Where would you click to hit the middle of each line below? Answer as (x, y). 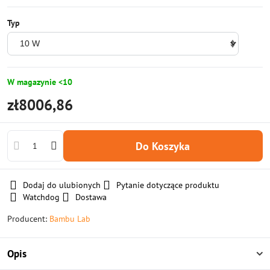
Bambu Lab (70, 219)
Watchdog (41, 197)
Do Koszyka (167, 146)
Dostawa (91, 197)
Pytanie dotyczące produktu (168, 185)
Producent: (28, 219)
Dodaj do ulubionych (62, 185)
